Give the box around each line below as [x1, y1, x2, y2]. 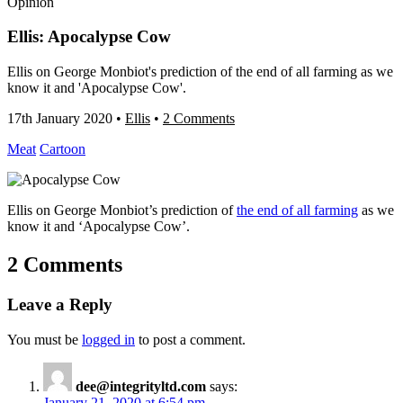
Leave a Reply [7, 294, 112, 314]
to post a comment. [135, 331, 246, 347]
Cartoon [40, 141, 85, 157]
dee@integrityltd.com [76, 378, 206, 394]
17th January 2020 [7, 111, 112, 127]
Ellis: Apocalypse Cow [7, 27, 171, 47]
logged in [82, 331, 135, 347]
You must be [7, 331, 82, 347]
